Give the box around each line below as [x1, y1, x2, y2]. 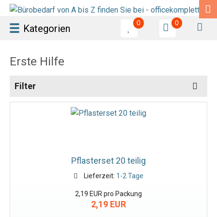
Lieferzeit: [82, 172, 116, 180]
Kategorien [23, 23, 70, 34]
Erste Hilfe [10, 55, 64, 68]
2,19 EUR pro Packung [75, 190, 142, 198]
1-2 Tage [116, 172, 143, 180]
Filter [15, 81, 36, 91]
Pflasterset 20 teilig [71, 155, 146, 166]
